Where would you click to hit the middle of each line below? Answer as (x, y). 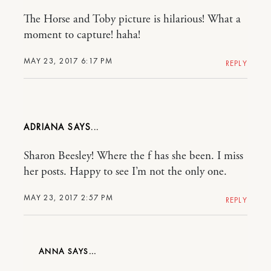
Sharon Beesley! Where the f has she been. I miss (133, 156)
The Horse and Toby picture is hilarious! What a (132, 20)
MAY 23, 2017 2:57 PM (68, 198)
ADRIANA (46, 127)
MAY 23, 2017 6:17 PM (68, 61)
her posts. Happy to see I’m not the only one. (125, 172)
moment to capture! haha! (82, 35)
